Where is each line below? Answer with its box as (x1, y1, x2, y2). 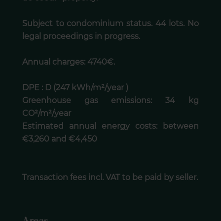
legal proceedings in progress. (22, 32, 140, 41)
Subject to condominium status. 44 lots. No (22, 19, 199, 29)
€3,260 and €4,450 (22, 134, 97, 144)
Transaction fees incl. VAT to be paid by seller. (22, 173, 198, 183)
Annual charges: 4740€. (22, 57, 115, 67)
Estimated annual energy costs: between (22, 121, 199, 131)
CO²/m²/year (22, 109, 71, 118)
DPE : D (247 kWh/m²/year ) (22, 83, 128, 93)
